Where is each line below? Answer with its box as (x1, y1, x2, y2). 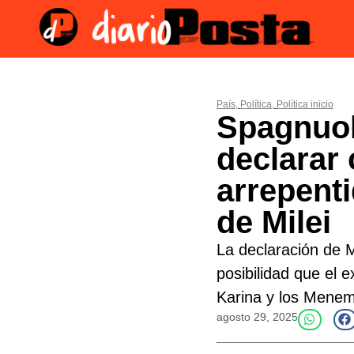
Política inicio (277, 98, 333, 110)
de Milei (217, 204, 331, 239)
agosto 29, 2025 (217, 310, 298, 323)
